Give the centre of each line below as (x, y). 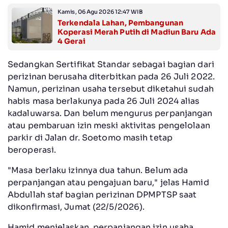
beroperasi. (32, 150)
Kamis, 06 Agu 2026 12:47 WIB (100, 11)
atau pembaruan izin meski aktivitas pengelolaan (109, 125)
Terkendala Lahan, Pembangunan (120, 23)
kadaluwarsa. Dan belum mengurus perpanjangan (110, 113)
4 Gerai (72, 41)
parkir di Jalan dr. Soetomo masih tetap (90, 137)
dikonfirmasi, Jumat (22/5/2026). (77, 207)
